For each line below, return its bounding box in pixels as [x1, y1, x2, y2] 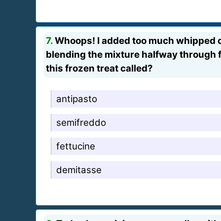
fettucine [56, 140, 95, 152]
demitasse [56, 164, 102, 176]
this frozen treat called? [46, 62, 153, 74]
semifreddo [56, 116, 106, 128]
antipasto [56, 93, 97, 105]
